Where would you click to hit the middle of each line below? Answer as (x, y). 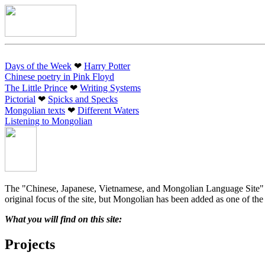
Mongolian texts (35, 110)
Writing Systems (110, 88)
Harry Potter (107, 66)
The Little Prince (36, 88)
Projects (30, 244)
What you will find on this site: (63, 219)
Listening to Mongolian (49, 121)
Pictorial (20, 99)
